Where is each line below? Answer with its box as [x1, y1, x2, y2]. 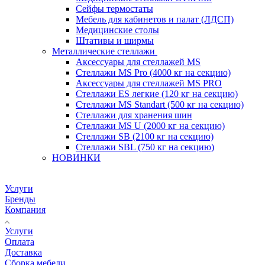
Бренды [5, 193, 35, 204]
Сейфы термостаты [76, 3, 153, 14]
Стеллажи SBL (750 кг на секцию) [76, 141, 214, 152]
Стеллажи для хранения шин [76, 109, 192, 120]
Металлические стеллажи [52, 46, 155, 56]
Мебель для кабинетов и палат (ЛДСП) [76, 14, 234, 24]
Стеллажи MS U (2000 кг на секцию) [76, 120, 225, 131]
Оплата [5, 236, 34, 247]
